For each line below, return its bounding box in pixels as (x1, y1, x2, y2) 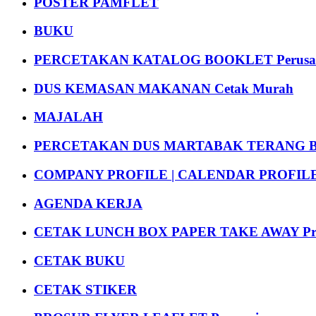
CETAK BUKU (34, 253, 125, 269)
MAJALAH (34, 109, 103, 125)
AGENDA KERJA (34, 195, 142, 211)
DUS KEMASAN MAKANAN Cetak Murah (34, 80, 293, 96)
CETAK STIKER (34, 281, 137, 297)
